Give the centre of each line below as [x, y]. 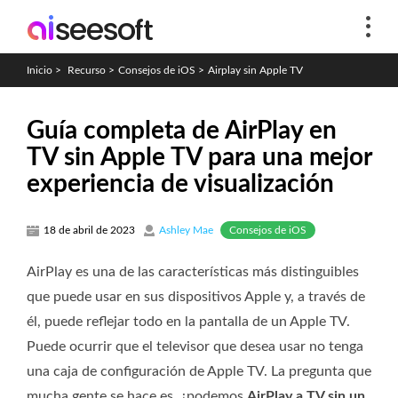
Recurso [87, 70]
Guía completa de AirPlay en [182, 131]
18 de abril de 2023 [89, 230]
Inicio [40, 70]
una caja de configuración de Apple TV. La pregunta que [199, 371]
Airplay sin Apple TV [255, 70]
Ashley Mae [186, 230]
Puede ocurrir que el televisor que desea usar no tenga [195, 346]
